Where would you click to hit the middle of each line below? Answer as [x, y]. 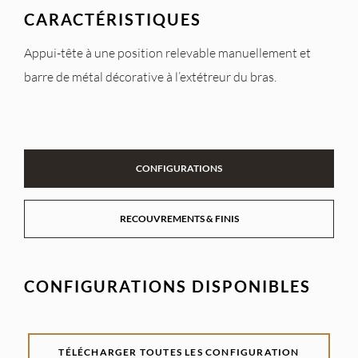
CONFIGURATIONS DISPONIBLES [167, 286]
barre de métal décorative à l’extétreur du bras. [150, 76]
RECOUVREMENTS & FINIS [179, 218]
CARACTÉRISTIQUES [113, 19]
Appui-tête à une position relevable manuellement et [167, 52]
